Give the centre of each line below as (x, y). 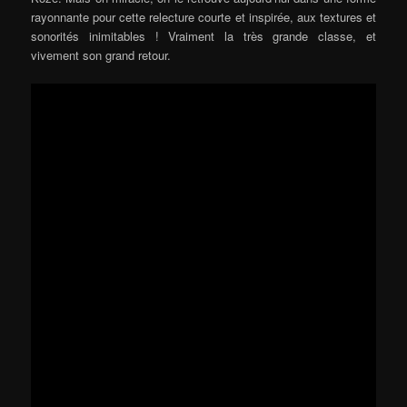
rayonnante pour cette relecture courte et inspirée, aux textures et (203, 16)
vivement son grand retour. (101, 55)
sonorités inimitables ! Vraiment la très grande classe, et (203, 35)
